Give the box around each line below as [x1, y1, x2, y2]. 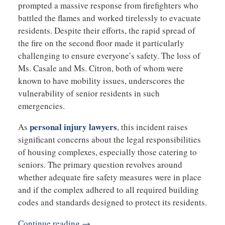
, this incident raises [117, 121, 188, 133]
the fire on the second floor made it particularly [18, 37, 184, 49]
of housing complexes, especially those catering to [18, 146, 197, 158]
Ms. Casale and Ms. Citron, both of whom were [18, 62, 183, 74]
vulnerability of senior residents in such [18, 87, 160, 99]
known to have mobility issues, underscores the [18, 74, 185, 86]
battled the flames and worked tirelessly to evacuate [18, 12, 201, 24]
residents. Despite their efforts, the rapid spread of [18, 24, 195, 36]
